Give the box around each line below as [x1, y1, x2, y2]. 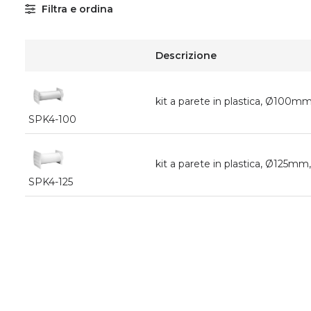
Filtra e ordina [42, 3, 113, 15]
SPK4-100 [28, 113, 76, 126]
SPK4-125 [28, 176, 73, 188]
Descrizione [155, 49, 217, 62]
